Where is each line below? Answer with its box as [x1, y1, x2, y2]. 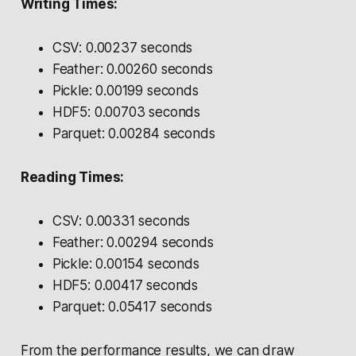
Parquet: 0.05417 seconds [52, 299, 212, 315]
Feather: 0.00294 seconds [52, 234, 214, 251]
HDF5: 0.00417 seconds [52, 277, 199, 294]
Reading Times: [20, 169, 125, 186]
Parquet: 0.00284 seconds [52, 126, 215, 142]
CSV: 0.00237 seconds [52, 40, 193, 56]
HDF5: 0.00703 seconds [52, 104, 201, 121]
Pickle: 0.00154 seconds [52, 256, 199, 273]
